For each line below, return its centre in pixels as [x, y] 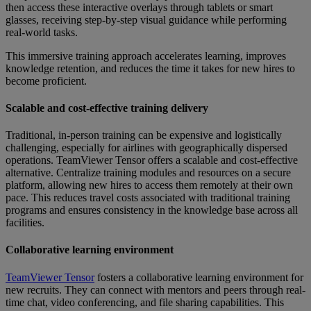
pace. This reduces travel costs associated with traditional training [148, 198]
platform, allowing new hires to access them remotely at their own [149, 185]
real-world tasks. [43, 32]
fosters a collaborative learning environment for [199, 277]
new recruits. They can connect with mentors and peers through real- [155, 289]
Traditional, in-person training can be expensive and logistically [144, 135]
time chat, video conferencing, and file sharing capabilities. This [145, 302]
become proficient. [48, 81]
